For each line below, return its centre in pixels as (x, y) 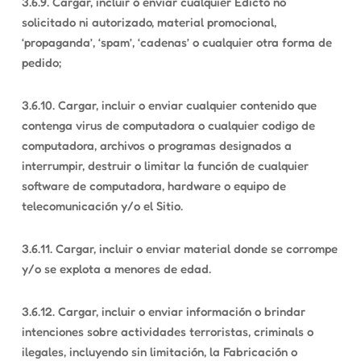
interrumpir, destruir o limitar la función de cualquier (165, 166)
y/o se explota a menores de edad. (116, 269)
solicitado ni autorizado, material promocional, (149, 22)
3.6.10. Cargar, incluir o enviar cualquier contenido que (169, 105)
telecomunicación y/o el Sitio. (102, 206)
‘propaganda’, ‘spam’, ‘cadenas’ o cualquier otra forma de (176, 42)
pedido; (41, 62)
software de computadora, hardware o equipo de (154, 186)
